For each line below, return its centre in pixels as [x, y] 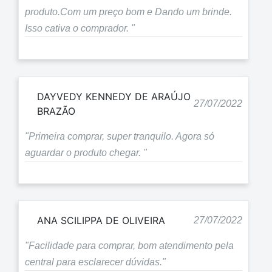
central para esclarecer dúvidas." [95, 262]
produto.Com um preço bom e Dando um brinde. [128, 12]
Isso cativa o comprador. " [80, 29]
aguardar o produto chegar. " [86, 152]
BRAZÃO [56, 111]
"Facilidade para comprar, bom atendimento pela [129, 246]
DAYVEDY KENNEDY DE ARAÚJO [114, 96]
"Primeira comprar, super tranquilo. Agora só [120, 136]
